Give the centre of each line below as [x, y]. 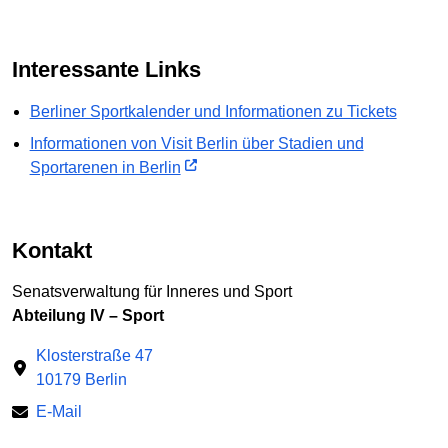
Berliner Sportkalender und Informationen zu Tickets [213, 111]
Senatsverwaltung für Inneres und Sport [152, 292]
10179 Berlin [81, 380]
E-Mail [59, 412]
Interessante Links [109, 70]
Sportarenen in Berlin [105, 167]
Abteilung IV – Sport [88, 316]
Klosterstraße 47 [94, 356]
